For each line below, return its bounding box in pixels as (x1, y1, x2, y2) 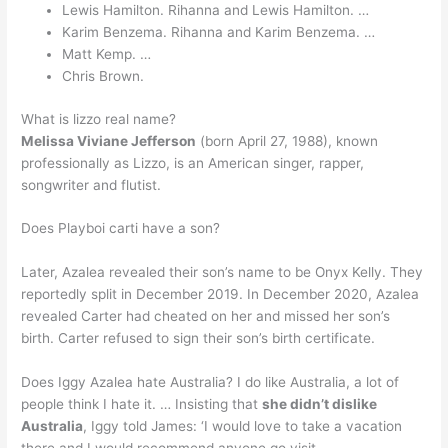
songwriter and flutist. (21, 176, 162, 193)
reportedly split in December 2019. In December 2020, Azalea (21, 286, 420, 303)
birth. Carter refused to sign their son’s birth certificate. (21, 330, 376, 347)
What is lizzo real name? (21, 110, 177, 127)
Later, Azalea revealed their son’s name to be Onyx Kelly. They (21, 264, 424, 281)
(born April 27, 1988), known (196, 132, 379, 149)
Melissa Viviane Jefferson (21, 132, 197, 149)
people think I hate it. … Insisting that (21, 396, 263, 413)
